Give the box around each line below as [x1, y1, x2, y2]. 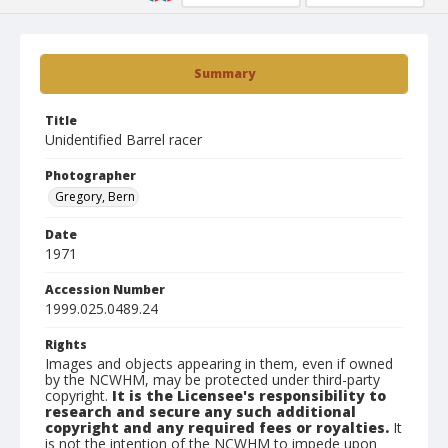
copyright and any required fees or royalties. [45, 418, 389, 437]
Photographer [45, 167, 136, 184]
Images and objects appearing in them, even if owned [45, 354, 393, 373]
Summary [193, 65, 255, 82]
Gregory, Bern [55, 188, 135, 205]
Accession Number [45, 281, 165, 298]
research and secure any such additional [45, 402, 356, 421]
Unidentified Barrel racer [45, 130, 202, 149]
